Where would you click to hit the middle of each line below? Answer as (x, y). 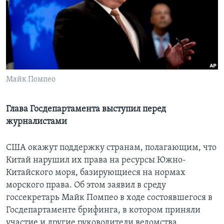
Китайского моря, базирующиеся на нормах (96, 173)
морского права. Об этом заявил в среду (86, 185)
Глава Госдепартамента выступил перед (86, 109)
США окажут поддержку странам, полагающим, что (111, 148)
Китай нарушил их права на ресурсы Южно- (96, 160)
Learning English (38, 18)
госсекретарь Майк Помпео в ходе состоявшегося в (109, 198)
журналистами (36, 122)
